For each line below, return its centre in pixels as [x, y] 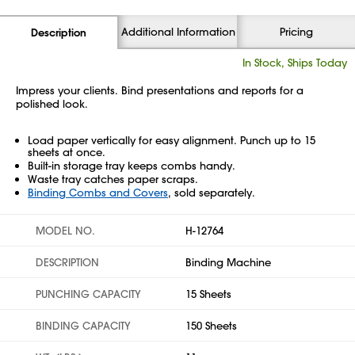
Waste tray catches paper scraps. [113, 179]
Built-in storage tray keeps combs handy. [132, 165]
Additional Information [178, 31]
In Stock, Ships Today [295, 62]
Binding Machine [228, 262]
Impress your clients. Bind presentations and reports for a [160, 90]
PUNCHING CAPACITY [88, 294]
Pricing [296, 31]
